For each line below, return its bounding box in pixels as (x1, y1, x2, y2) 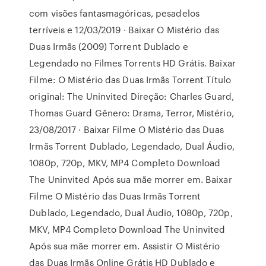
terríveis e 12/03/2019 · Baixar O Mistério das (29, 23, 219, 36)
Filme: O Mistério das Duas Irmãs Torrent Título (29, 73, 231, 86)
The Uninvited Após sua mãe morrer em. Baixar (29, 173, 232, 186)
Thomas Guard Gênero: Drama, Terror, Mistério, (29, 106, 234, 119)
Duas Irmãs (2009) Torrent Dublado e (29, 40, 188, 53)
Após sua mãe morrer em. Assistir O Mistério (29, 239, 220, 252)
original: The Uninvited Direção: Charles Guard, (29, 90, 234, 103)
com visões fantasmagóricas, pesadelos (29, 7, 199, 20)
